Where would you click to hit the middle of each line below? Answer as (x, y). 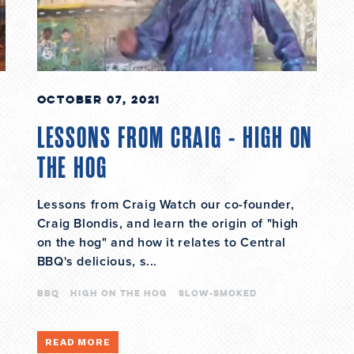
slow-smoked (217, 293)
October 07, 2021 (99, 100)
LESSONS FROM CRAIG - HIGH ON (175, 139)
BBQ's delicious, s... (97, 262)
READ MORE (78, 343)
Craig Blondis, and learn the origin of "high (168, 224)
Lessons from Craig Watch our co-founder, (166, 205)
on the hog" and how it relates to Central (161, 243)
